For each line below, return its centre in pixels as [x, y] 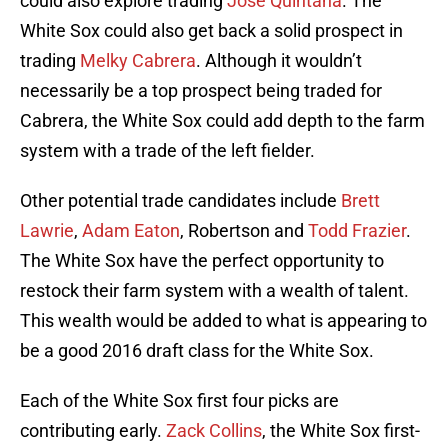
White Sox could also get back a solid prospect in [211, 31]
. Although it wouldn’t [279, 61]
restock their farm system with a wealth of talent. [214, 291]
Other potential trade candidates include [180, 201]
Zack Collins [214, 431]
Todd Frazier [357, 231]
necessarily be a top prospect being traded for [201, 91]
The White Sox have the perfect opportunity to [202, 261]
